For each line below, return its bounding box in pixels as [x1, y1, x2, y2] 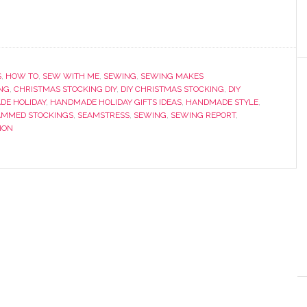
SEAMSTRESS [77, 110, 130, 120]
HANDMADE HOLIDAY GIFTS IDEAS [50, 97, 182, 107]
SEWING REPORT [171, 110, 236, 120]
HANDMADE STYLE [186, 97, 258, 107]
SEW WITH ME [42, 71, 99, 81]
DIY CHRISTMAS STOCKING [121, 84, 224, 94]
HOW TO [5, 71, 38, 81]
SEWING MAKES [140, 71, 204, 81]
